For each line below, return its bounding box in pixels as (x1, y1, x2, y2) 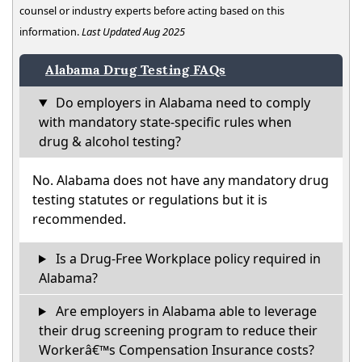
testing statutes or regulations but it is (32, 191, 267, 208)
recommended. (32, 210, 126, 228)
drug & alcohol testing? (39, 133, 181, 150)
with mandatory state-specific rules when (39, 113, 292, 131)
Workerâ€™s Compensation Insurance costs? (39, 341, 314, 359)
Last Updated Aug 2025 (82, 24, 185, 39)
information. (19, 24, 82, 39)
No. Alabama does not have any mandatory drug (32, 171, 329, 189)
